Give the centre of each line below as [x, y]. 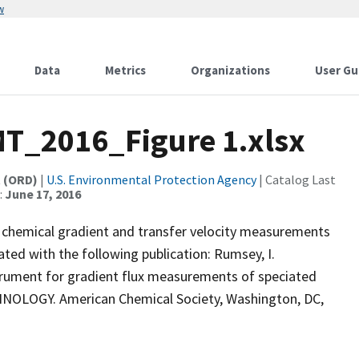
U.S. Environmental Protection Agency [151, 179]
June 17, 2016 [43, 194]
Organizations [230, 70]
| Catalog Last [296, 179]
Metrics [125, 70]
